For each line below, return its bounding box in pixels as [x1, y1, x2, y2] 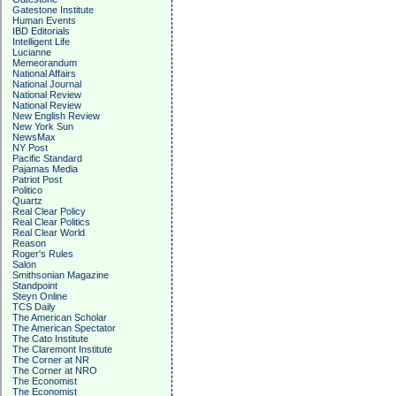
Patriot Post [12, 174, 62, 185]
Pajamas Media [12, 164, 78, 174]
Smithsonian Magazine [12, 270, 109, 280]
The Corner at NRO [12, 365, 97, 376]
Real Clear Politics [12, 217, 90, 227]
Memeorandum [12, 57, 77, 68]
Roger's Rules [12, 248, 73, 259]
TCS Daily [12, 301, 56, 312]
